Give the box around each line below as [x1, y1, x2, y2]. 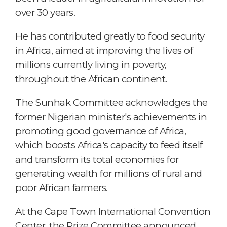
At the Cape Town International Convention [15, 205, 211, 217]
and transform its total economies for [15, 153, 179, 165]
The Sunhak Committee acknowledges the [15, 96, 208, 108]
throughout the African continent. [15, 72, 167, 85]
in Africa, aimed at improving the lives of [15, 44, 193, 56]
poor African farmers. [15, 181, 108, 194]
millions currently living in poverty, [15, 58, 167, 70]
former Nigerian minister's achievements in [15, 110, 207, 123]
